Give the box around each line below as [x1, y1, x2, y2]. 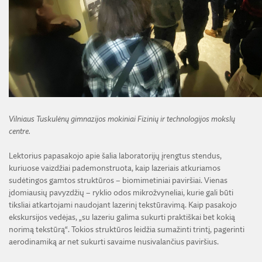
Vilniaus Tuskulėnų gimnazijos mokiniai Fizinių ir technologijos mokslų [9, 115, 235, 123]
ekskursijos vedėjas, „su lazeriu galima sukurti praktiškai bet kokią [9, 213, 235, 222]
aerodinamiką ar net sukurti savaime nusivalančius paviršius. [9, 237, 219, 246]
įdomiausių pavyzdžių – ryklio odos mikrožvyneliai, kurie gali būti [9, 188, 233, 197]
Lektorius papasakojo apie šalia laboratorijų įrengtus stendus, [9, 151, 222, 160]
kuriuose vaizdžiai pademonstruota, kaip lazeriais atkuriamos [9, 164, 220, 173]
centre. [9, 127, 30, 136]
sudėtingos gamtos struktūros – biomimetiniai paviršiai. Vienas [9, 176, 227, 185]
